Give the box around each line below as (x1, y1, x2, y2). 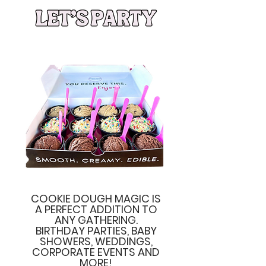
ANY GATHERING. (54, 213, 138, 227)
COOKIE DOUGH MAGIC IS (31, 191, 161, 206)
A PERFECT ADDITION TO (34, 202, 157, 217)
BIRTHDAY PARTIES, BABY (35, 223, 157, 238)
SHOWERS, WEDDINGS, (39, 234, 153, 249)
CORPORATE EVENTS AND (32, 245, 160, 259)
